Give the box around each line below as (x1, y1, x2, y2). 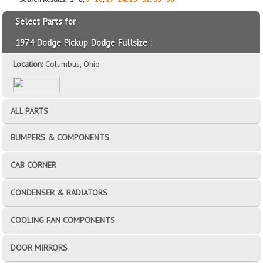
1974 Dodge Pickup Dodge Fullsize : (15, 36, 153, 48)
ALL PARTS (11, 105, 49, 116)
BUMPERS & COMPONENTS (11, 131, 110, 143)
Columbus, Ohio (45, 58, 100, 69)
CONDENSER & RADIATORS (11, 187, 108, 198)
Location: (13, 58, 46, 69)
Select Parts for (15, 15, 76, 27)
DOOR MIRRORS (11, 242, 68, 253)
